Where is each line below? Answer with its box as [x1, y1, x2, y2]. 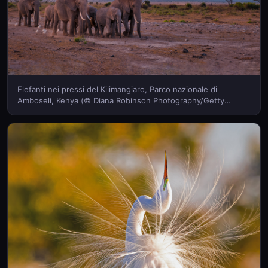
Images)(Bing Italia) [17, 107, 88, 117]
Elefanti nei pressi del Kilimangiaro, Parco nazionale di [17, 84, 217, 94]
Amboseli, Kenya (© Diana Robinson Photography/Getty [17, 96, 224, 105]
